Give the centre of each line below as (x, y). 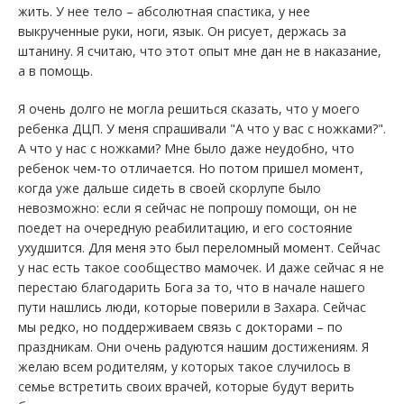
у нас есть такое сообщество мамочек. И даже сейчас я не (201, 267)
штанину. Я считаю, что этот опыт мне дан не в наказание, (200, 51)
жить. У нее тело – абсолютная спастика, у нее (164, 11)
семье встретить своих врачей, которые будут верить (186, 386)
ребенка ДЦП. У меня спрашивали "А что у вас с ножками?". (202, 129)
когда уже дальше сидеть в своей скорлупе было (170, 188)
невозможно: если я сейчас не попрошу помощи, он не (188, 208)
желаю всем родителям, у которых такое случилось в (184, 367)
